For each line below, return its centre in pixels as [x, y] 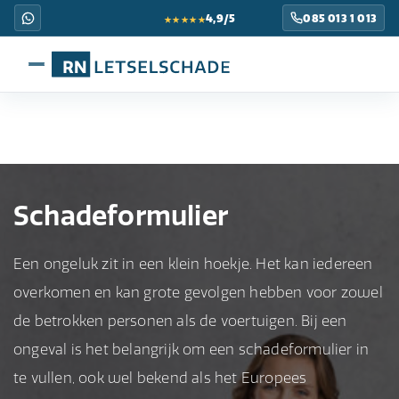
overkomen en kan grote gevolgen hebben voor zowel [198, 292]
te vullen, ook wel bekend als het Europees [160, 378]
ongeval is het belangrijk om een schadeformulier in [191, 349]
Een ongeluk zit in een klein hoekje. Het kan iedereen [193, 264]
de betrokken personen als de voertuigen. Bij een [180, 321]
